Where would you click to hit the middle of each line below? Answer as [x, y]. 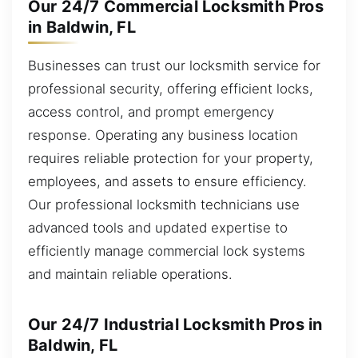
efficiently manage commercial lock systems [167, 251]
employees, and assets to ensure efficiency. [167, 181]
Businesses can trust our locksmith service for [174, 65]
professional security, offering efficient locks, [171, 88]
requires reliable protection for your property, [171, 158]
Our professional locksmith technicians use [164, 204]
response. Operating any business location [163, 135]
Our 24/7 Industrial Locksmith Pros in [175, 324]
